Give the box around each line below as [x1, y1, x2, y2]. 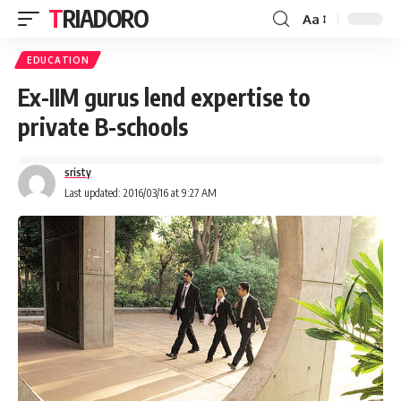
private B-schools [18, 112, 188, 141]
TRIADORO [62, 4, 149, 33]
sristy [64, 166, 91, 179]
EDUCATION [27, 55, 90, 65]
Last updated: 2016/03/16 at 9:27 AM [64, 186, 217, 200]
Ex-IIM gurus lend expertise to [18, 82, 311, 112]
